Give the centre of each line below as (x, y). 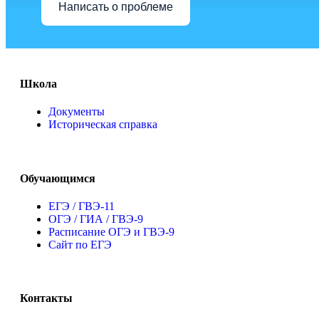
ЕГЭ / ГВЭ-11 (82, 206)
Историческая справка (103, 125)
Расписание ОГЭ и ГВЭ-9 (111, 231)
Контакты (46, 298)
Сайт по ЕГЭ (80, 244)
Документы (77, 112)
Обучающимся (58, 178)
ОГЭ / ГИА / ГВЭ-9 (96, 219)
